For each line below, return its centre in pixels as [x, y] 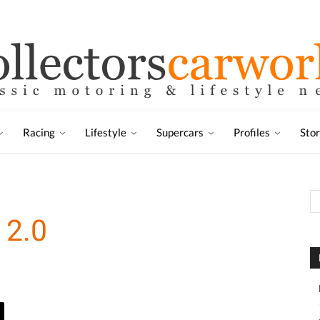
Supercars [180, 132]
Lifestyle [106, 132]
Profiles [252, 132]
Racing [39, 132]
